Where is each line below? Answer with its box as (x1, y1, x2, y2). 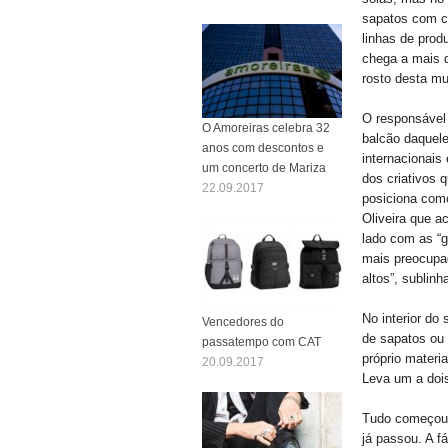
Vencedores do (202, 314, 284, 329)
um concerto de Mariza (202, 160, 326, 175)
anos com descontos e (202, 140, 324, 155)
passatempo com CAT (202, 334, 321, 349)
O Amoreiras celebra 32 (202, 120, 330, 135)
